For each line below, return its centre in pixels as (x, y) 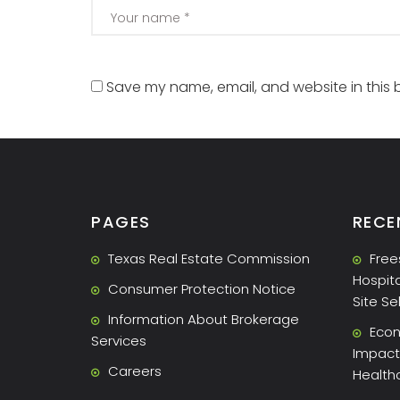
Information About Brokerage (204, 320)
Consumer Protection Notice (202, 289)
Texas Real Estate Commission (209, 259)
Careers (135, 371)
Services (119, 341)
